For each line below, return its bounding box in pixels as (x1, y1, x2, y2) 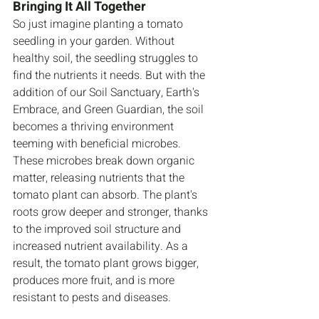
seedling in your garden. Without (13, 33, 177, 51)
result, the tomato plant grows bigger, (13, 255, 202, 273)
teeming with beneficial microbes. (13, 135, 184, 153)
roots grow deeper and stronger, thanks (13, 204, 211, 221)
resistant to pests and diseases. (13, 289, 171, 307)
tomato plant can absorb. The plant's (13, 187, 200, 204)
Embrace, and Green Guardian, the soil (13, 101, 206, 119)
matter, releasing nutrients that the (13, 169, 187, 187)
